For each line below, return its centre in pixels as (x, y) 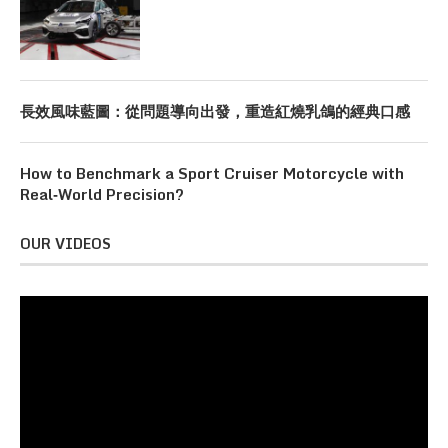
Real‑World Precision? (102, 194)
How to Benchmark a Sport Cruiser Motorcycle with (212, 173)
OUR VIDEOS (65, 244)
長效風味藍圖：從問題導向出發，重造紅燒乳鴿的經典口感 (215, 111)
